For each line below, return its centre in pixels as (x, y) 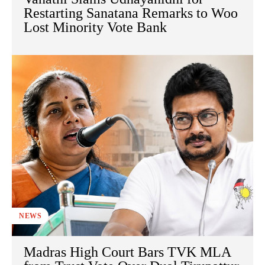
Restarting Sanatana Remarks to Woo (131, 13)
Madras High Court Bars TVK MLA (127, 252)
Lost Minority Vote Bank (95, 28)
